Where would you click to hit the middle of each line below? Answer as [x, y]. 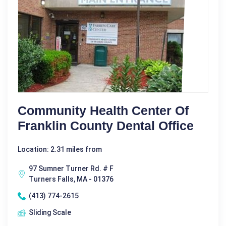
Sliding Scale [50, 212]
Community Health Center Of [103, 110]
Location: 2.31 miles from [60, 149]
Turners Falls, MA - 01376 [71, 179]
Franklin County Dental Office [106, 126]
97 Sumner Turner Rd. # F [71, 168]
